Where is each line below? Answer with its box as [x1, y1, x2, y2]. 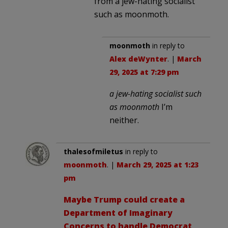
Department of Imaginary [64, 207, 173, 218]
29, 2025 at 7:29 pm [109, 67, 179, 77]
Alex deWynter [109, 53, 167, 64]
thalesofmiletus [64, 146, 123, 156]
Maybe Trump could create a [64, 193, 185, 205]
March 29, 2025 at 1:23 [117, 159, 198, 169]
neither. [109, 114, 139, 126]
